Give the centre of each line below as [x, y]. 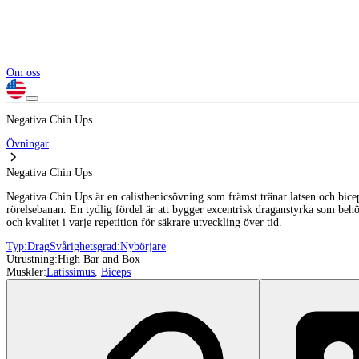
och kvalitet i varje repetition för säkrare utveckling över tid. [144, 222]
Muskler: [26, 272]
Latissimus [71, 272]
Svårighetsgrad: [85, 246]
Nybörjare [143, 246]
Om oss [23, 73]
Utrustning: [32, 259]
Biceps [116, 272]
